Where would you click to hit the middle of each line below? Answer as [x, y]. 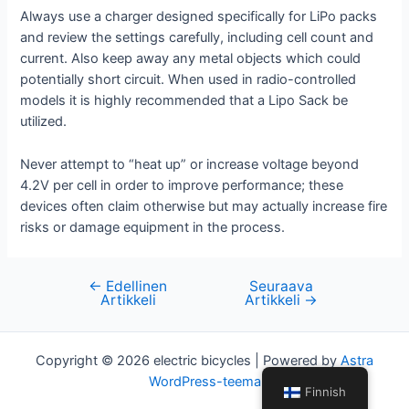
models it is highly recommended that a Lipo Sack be [184, 101]
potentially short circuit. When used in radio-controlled [189, 80]
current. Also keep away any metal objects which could [191, 59]
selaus [70, 308]
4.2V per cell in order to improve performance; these [182, 185]
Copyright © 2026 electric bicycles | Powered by [188, 361]
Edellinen [135, 287]
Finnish [326, 392]
